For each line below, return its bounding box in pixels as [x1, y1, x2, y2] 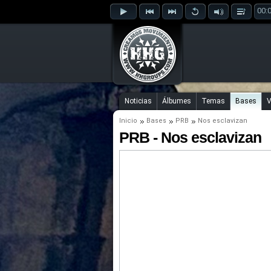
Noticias [125, 97, 152, 105]
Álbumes [162, 97, 191, 105]
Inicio [119, 117, 137, 125]
